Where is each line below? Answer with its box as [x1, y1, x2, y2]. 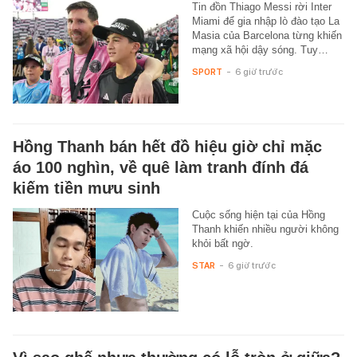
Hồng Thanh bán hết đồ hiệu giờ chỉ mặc [13, 138, 322, 156]
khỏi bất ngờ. [191, 237, 253, 250]
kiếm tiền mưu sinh [13, 179, 160, 198]
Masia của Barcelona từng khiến [191, 29, 342, 42]
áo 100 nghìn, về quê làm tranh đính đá [13, 159, 308, 177]
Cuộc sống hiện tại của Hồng [191, 209, 325, 222]
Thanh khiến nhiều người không [191, 223, 339, 236]
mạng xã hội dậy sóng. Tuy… [191, 44, 328, 57]
